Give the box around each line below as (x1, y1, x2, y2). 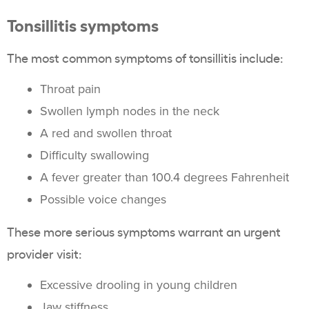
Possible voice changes (40, 192, 166, 207)
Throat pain (40, 81, 101, 97)
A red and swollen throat (40, 126, 172, 141)
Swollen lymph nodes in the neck (40, 103, 219, 119)
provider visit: (7, 245, 81, 261)
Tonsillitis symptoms (7, 12, 159, 36)
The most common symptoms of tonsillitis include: (7, 49, 283, 66)
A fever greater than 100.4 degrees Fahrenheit (40, 170, 289, 185)
